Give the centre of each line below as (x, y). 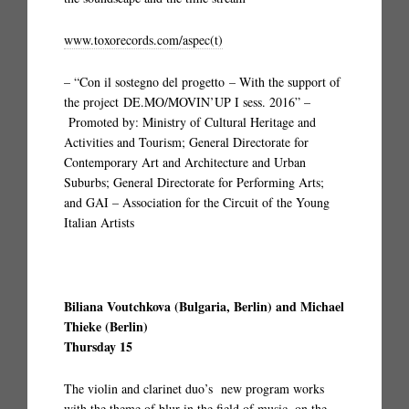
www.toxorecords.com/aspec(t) (143, 40)
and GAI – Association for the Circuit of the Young (197, 202)
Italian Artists (99, 222)
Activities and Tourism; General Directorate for (186, 142)
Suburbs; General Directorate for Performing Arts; (194, 182)
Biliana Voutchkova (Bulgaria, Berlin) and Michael (204, 306)
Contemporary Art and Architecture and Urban (185, 162)
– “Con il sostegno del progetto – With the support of (202, 82)
